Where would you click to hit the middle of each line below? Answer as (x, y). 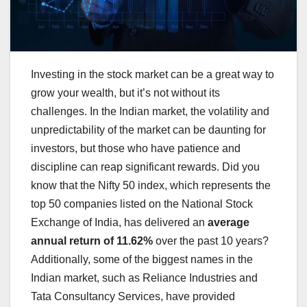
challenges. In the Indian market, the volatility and (150, 111)
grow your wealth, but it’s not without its (125, 93)
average (229, 222)
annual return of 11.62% (92, 241)
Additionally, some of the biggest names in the (142, 259)
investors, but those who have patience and (136, 148)
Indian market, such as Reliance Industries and (144, 278)
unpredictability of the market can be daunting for (148, 130)
